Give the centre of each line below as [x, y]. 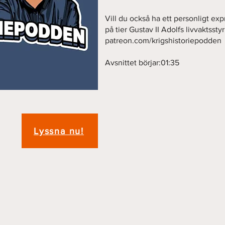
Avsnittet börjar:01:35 [142, 63]
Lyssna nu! [59, 131]
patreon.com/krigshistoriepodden [163, 40]
